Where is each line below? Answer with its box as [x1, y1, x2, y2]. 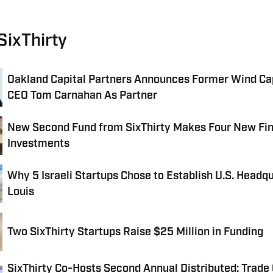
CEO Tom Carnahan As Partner [7, 88, 157, 103]
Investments [7, 136, 69, 151]
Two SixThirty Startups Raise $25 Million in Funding [7, 224, 263, 239]
